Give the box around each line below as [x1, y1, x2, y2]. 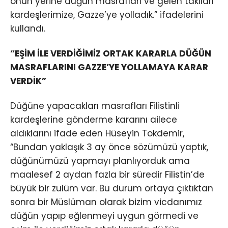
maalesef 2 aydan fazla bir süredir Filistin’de [10, 168, 205, 181]
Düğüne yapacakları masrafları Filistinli [10, 99, 180, 112]
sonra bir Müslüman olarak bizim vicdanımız [10, 195, 202, 208]
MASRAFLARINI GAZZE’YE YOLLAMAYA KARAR [10, 61, 208, 73]
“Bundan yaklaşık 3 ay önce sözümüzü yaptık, [10, 140, 208, 153]
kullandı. [10, 22, 45, 35]
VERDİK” [10, 74, 46, 87]
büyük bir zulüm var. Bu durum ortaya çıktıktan [10, 182, 213, 194]
